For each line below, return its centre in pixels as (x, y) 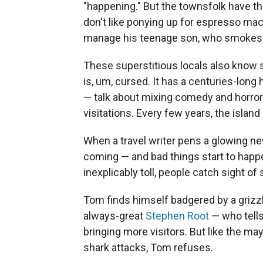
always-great (114, 215)
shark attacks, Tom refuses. (148, 247)
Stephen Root (177, 215)
